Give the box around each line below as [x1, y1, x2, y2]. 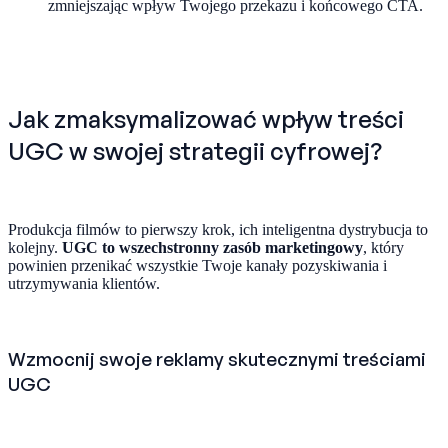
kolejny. [8, 239, 62, 257]
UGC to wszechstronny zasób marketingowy [62, 239, 363, 257]
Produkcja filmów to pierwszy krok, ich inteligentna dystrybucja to [8, 221, 428, 239]
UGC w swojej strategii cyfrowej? [8, 136, 382, 167]
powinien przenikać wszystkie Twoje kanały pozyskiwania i [8, 257, 387, 275]
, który [363, 239, 404, 257]
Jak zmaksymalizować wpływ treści [8, 104, 404, 135]
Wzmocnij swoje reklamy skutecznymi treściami [8, 346, 426, 370]
